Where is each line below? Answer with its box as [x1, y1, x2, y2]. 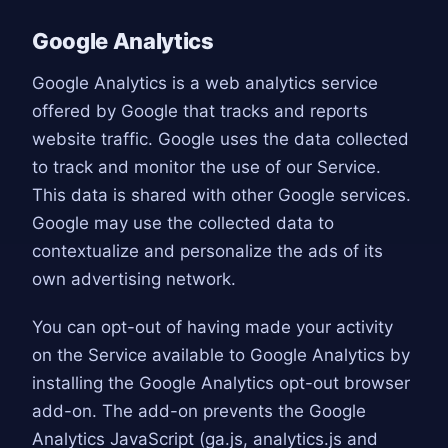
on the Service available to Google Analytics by [32, 345, 410, 366]
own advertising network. [32, 268, 236, 289]
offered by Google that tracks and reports [32, 100, 368, 121]
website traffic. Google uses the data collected [32, 128, 409, 149]
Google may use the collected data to [32, 212, 334, 233]
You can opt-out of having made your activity [32, 317, 393, 338]
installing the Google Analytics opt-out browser [32, 373, 410, 394]
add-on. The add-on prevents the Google [32, 401, 366, 422]
